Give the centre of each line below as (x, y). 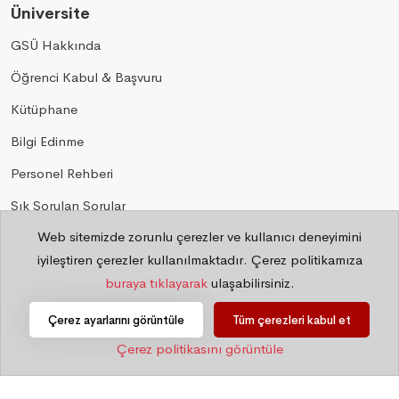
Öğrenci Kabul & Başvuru (86, 77)
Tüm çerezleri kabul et (292, 320)
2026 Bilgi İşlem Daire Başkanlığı (207, 292)
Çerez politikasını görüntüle (199, 349)
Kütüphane (44, 109)
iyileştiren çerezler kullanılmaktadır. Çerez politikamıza (199, 260)
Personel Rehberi (62, 173)
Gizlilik (30, 237)
